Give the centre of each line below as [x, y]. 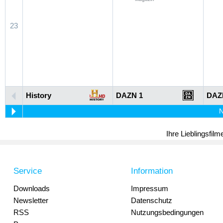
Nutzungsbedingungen [167, 212]
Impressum [150, 188]
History [39, 95]
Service [28, 171]
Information [152, 171]
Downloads [32, 188]
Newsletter [31, 200]
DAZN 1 [129, 95]
